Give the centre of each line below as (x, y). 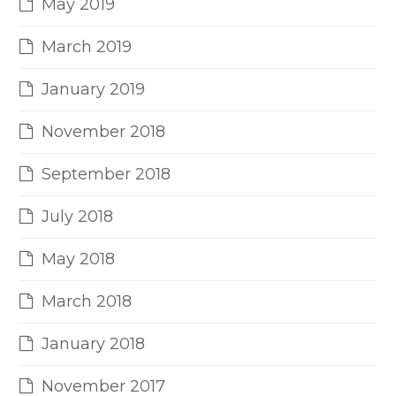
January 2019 (94, 90)
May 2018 (79, 259)
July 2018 (78, 217)
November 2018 (104, 132)
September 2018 (107, 175)
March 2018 (87, 302)
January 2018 (94, 344)
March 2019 (87, 47)
